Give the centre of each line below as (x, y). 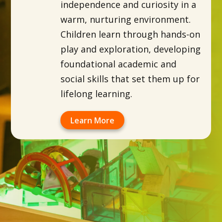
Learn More (93, 121)
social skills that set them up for (130, 79)
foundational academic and (119, 64)
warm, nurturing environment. (126, 20)
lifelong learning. (97, 94)
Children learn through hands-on (131, 34)
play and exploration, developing (131, 49)
